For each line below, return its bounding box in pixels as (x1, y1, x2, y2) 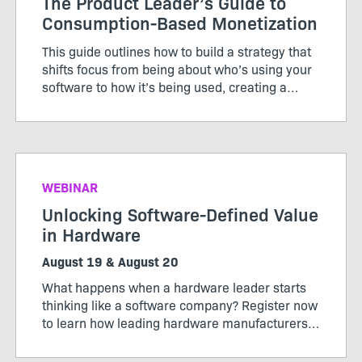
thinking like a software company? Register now (42, 295, 318, 314)
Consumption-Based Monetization (42, 9, 318, 35)
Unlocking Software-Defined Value (42, 200, 318, 226)
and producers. (42, 112, 129, 131)
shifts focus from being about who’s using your (42, 59, 312, 78)
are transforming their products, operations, (42, 330, 296, 349)
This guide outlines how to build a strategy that (42, 41, 311, 60)
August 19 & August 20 (42, 251, 179, 270)
